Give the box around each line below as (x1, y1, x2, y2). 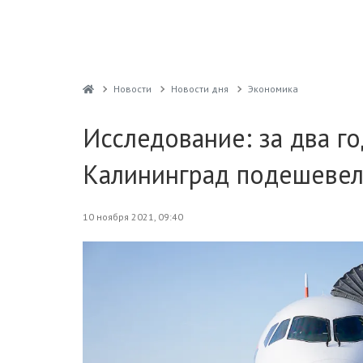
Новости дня (170, 83, 228, 95)
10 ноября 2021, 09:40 (83, 211, 183, 223)
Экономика (247, 83, 298, 95)
